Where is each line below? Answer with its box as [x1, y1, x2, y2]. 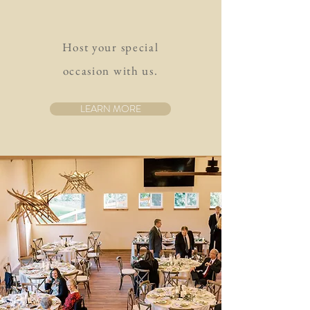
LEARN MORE [80, 102, 141, 116]
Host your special [62, 39, 159, 55]
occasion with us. [62, 63, 158, 78]
